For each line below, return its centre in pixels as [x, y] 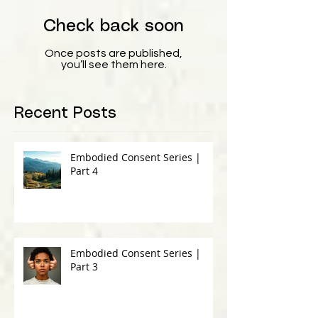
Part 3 [84, 266]
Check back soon [114, 26]
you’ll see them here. [114, 64]
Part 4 [84, 170]
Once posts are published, [114, 53]
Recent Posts [65, 113]
